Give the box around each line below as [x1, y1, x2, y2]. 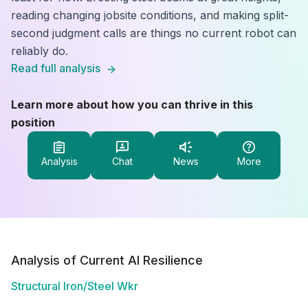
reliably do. [11, 44, 68, 58]
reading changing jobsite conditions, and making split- [11, 8, 289, 22]
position [11, 115, 55, 129]
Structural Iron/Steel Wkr [11, 279, 138, 293]
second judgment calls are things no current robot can [11, 26, 296, 40]
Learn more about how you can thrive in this [11, 98, 253, 111]
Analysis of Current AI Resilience [11, 253, 203, 267]
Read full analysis [11, 61, 100, 75]
